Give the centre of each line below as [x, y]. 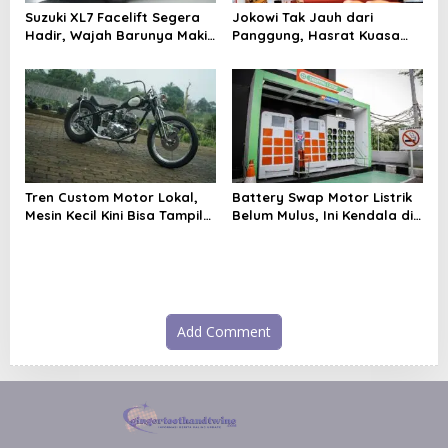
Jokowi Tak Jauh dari [302, 17]
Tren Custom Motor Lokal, [111, 196]
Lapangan [265, 232]
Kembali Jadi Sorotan [304, 53]
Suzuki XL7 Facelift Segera [112, 17]
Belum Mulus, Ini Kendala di [322, 214]
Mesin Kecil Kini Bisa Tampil [114, 214]
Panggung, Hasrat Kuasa [315, 35]
